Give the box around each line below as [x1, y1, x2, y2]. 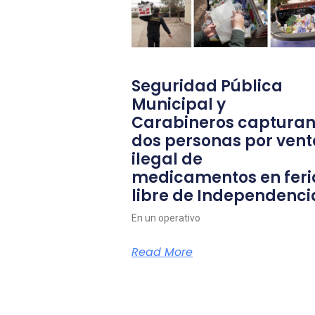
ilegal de [131, 148, 202, 170]
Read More [131, 243, 193, 260]
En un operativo [131, 212, 200, 224]
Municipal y [131, 93, 226, 115]
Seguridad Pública [131, 75, 283, 97]
